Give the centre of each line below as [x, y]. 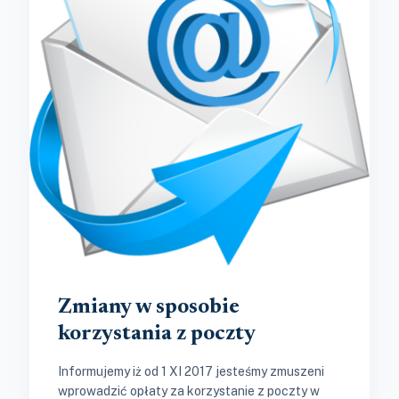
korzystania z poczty [157, 334]
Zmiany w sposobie [149, 308]
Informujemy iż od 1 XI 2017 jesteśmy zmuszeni [191, 372]
